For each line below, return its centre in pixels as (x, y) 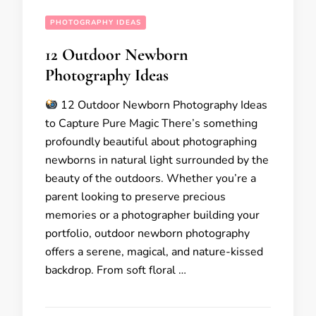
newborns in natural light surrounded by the (157, 160)
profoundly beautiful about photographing (151, 142)
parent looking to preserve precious (135, 197)
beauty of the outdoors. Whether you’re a (151, 178)
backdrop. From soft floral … (116, 270)
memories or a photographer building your (152, 215)
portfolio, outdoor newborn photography (147, 233)
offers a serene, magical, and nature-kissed (154, 252)
